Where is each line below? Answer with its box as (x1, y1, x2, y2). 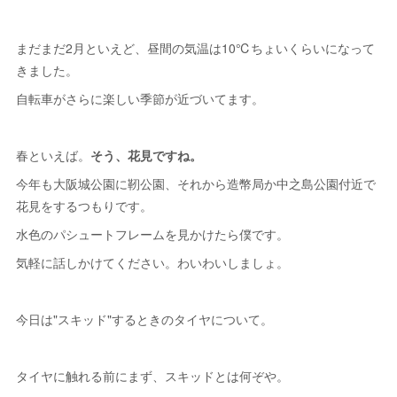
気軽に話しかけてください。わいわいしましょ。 (16, 253, 290, 272)
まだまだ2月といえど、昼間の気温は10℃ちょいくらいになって (16, 39, 376, 58)
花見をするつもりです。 (16, 197, 153, 215)
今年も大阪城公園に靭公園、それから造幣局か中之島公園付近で (16, 175, 377, 193)
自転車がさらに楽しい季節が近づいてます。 (16, 90, 265, 108)
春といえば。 (16, 146, 91, 165)
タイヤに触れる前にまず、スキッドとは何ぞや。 (16, 367, 290, 385)
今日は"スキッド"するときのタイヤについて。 (16, 310, 274, 329)
